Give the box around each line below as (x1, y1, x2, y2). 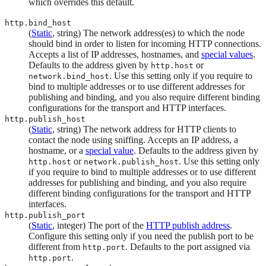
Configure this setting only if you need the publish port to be (28, 230, 254, 241)
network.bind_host (28, 71, 109, 81)
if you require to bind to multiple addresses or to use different (28, 166, 256, 177)
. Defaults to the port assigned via (125, 241, 250, 252)
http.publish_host (5, 114, 85, 123)
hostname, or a (28, 145, 85, 156)
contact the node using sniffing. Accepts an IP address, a (28, 134, 238, 145)
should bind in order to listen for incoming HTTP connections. (28, 38, 261, 49)
